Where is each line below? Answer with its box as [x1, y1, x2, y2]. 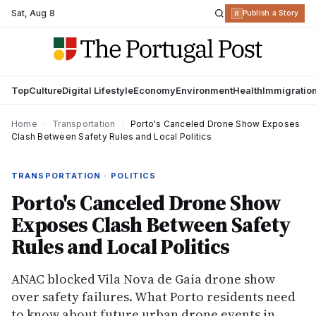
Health [233, 85, 262, 96]
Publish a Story [242, 8, 298, 18]
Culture [29, 85, 62, 96]
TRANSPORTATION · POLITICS [11, 171, 157, 181]
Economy [133, 85, 176, 96]
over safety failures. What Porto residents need [11, 288, 296, 305]
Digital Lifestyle [62, 85, 133, 96]
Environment [176, 85, 233, 96]
